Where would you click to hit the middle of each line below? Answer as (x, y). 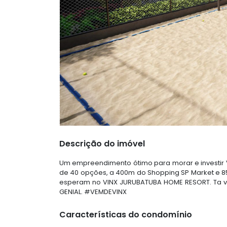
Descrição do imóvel (102, 143)
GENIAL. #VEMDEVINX (93, 192)
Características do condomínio (126, 214)
